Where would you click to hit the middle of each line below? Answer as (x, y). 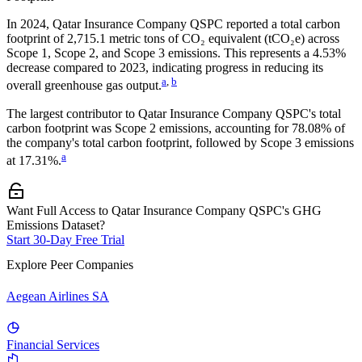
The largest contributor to (72, 113)
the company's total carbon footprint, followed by (132, 142)
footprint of (35, 39)
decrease (28, 68)
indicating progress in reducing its (238, 68)
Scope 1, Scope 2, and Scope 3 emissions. (114, 53)
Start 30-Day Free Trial (65, 239)
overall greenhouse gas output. (84, 86)
